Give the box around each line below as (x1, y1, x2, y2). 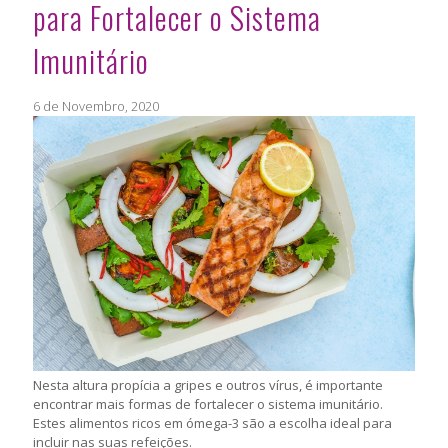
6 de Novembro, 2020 (33, 97, 159, 116)
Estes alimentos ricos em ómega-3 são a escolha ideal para (33, 413, 392, 432)
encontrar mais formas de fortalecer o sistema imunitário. (33, 394, 383, 413)
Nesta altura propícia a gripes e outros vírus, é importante (33, 375, 383, 394)
